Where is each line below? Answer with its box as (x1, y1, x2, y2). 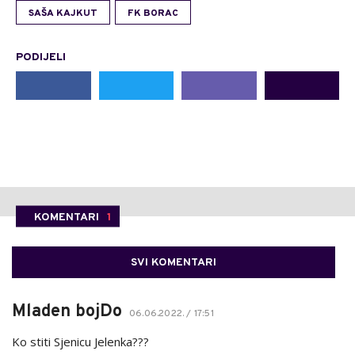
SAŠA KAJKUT (29, 6, 97, 20)
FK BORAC (128, 6, 178, 20)
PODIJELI (16, 50, 66, 64)
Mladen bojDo (12, 300, 122, 323)
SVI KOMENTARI (131, 255, 216, 269)
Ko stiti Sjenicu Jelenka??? (12, 333, 149, 349)
